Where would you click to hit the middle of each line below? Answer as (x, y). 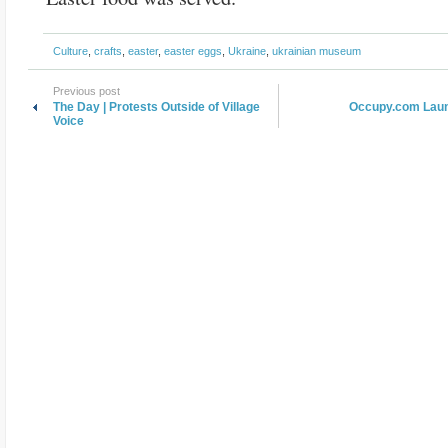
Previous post (86, 91)
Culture (70, 51)
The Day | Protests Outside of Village (156, 107)
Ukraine (247, 51)
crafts (108, 51)
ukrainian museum (316, 51)
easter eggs (193, 51)
